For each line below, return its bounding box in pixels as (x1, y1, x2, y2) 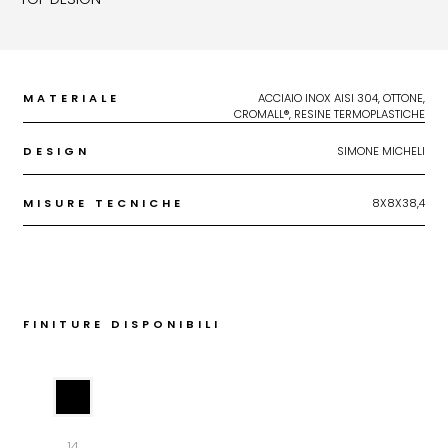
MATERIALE (23, 90, 120, 107)
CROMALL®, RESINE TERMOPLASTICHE (234, 106, 425, 123)
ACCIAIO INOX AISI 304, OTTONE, (258, 90, 425, 107)
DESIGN (23, 143, 90, 160)
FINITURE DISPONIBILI (23, 316, 221, 333)
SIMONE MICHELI (337, 143, 425, 160)
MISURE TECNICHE (23, 194, 184, 211)
